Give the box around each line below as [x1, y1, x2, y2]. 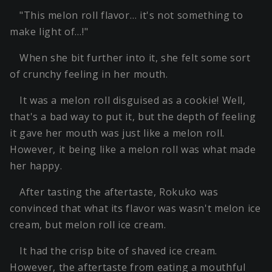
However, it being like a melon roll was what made [10, 143, 256, 157]
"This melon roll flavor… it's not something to [19, 8, 243, 22]
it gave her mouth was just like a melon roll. [10, 126, 225, 140]
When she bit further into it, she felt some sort [19, 51, 251, 65]
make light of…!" [10, 25, 89, 39]
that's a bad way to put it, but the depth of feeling [10, 110, 256, 124]
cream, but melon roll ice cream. [10, 218, 166, 232]
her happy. [10, 159, 63, 173]
